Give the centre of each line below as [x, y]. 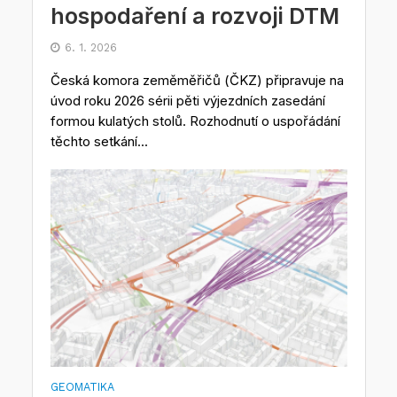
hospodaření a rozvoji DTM [195, 16]
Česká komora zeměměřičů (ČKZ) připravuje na [197, 80]
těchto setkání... [99, 141]
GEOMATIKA [82, 387]
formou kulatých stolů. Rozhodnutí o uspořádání [195, 121]
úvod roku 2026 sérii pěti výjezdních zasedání [187, 100]
